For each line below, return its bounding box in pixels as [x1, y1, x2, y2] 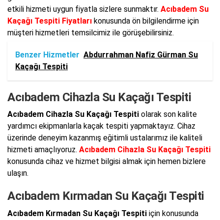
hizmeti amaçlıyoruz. [7, 145, 79, 154]
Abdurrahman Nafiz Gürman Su [83, 50, 198, 59]
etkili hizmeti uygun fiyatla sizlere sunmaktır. [7, 4, 161, 14]
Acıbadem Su [161, 4, 209, 14]
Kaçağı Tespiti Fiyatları [7, 16, 92, 26]
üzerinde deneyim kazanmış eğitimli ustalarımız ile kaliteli [7, 133, 202, 142]
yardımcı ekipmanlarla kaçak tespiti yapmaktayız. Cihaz [7, 121, 195, 131]
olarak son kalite [139, 110, 197, 119]
